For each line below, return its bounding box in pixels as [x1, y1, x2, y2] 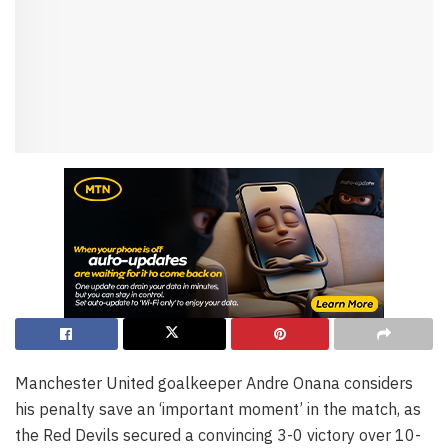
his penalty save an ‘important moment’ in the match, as [15, 399, 421, 420]
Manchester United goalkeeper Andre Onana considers [15, 373, 413, 394]
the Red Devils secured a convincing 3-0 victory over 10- [15, 425, 421, 446]
